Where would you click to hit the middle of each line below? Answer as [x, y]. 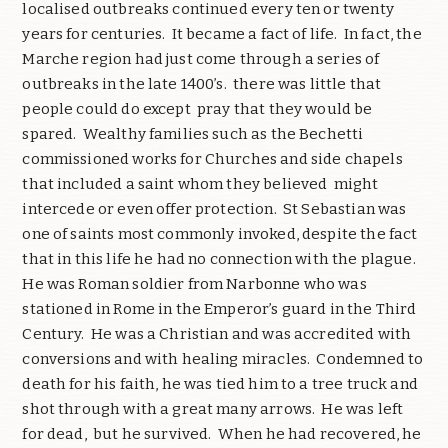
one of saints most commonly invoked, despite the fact [220, 233]
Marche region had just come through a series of [201, 58]
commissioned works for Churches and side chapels [212, 158]
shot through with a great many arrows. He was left [213, 408]
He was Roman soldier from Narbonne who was [194, 283]
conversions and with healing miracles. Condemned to [223, 358]
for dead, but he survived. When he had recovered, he [222, 433]
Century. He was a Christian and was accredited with [217, 333]
